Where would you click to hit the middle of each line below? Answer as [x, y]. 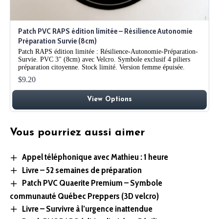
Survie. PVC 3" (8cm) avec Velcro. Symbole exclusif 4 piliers [104, 60]
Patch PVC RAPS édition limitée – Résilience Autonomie [105, 31]
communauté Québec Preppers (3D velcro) [84, 196]
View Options [109, 100]
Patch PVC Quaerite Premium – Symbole [92, 183]
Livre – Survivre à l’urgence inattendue [87, 208]
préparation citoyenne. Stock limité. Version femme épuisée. [101, 67]
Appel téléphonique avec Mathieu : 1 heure [95, 157]
